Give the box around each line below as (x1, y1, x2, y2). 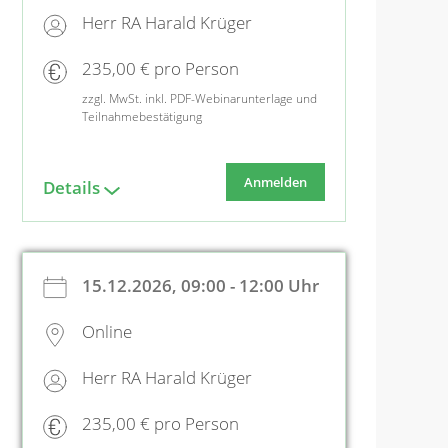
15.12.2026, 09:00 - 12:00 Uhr (82, 273, 319, 297)
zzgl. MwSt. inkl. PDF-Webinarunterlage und (82, 90, 317, 106)
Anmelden (244, 172, 307, 191)
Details (43, 175, 100, 199)
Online (82, 320, 132, 344)
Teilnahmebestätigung (82, 108, 202, 124)
